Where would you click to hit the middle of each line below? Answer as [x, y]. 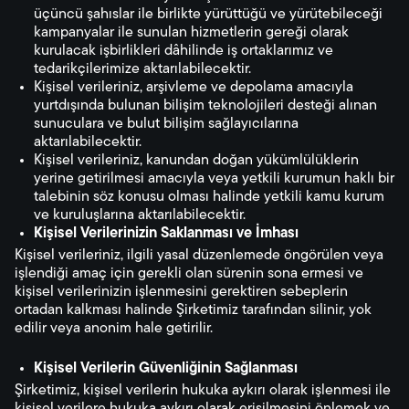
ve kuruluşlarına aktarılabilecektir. [140, 215]
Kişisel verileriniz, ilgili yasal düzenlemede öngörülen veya [199, 256]
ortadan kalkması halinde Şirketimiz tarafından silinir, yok [193, 310]
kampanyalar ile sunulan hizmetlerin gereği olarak [191, 33]
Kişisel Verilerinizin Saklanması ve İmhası [166, 234]
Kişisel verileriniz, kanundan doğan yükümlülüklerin [196, 161]
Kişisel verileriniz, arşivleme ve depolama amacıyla [194, 88]
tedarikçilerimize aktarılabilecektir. [142, 69]
